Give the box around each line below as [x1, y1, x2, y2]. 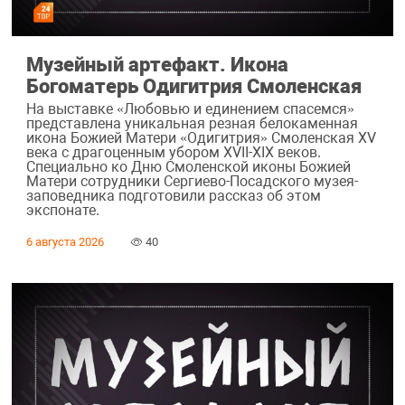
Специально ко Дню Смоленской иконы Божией [25, 158, 351, 176]
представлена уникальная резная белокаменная [25, 115, 358, 133]
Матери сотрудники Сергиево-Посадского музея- [25, 173, 358, 191]
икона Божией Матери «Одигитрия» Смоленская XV [25, 129, 376, 147]
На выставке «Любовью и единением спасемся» [25, 100, 354, 118]
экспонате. [25, 202, 99, 220]
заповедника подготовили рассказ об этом [25, 187, 321, 205]
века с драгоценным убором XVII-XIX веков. [25, 144, 321, 162]
